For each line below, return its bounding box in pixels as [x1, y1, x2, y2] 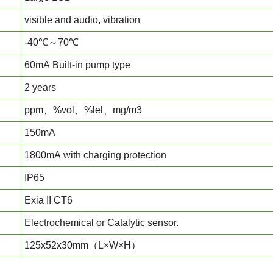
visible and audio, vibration [24, 15, 140, 25]
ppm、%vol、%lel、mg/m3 [24, 105, 142, 115]
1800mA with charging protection [24, 150, 166, 160]
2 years [24, 82, 56, 93]
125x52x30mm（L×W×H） [24, 240, 141, 250]
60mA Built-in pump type [24, 60, 130, 70]
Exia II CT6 [24, 195, 73, 205]
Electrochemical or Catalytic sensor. [24, 218, 179, 228]
